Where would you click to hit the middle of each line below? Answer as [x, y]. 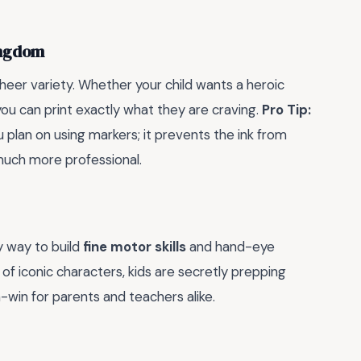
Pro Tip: [286, 110]
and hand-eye [230, 247]
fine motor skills [135, 247]
